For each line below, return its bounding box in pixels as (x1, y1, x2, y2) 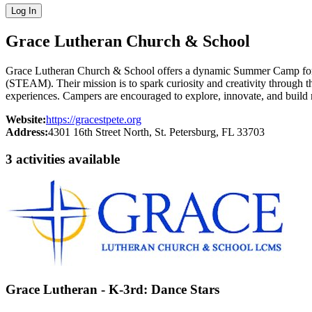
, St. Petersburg (149, 125, 216, 138)
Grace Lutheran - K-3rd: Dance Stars (6, 281, 219, 297)
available (65, 151, 120, 166)
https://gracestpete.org (46, 113, 141, 125)
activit (13, 151, 51, 166)
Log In (11, 6, 36, 16)
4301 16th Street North (48, 125, 149, 138)
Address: (6, 125, 48, 138)
